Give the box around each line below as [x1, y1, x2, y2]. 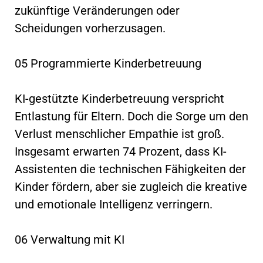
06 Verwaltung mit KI [15, 232, 124, 247]
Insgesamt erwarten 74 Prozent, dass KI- [15, 144, 227, 159]
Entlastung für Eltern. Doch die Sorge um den [15, 109, 248, 123]
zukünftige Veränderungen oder [15, 3, 180, 18]
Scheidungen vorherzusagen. [15, 21, 166, 35]
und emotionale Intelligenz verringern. [15, 197, 213, 211]
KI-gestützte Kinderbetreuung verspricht [15, 91, 224, 106]
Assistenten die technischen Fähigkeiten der [15, 161, 246, 176]
